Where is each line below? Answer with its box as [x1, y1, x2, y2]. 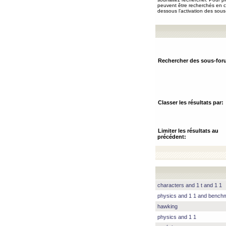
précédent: [157, 134, 186, 140]
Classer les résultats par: [158, 99, 223, 105]
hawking [157, 203, 178, 209]
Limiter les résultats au [158, 128, 218, 134]
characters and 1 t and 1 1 [157, 182, 222, 188]
